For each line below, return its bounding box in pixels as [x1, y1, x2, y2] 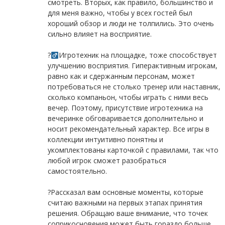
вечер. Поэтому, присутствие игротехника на [47, 103, 203, 113]
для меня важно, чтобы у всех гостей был [47, 8, 192, 18]
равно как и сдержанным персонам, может [47, 71, 195, 81]
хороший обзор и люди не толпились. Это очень [47, 19, 214, 29]
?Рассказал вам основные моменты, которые [47, 187, 203, 197]
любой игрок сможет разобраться [47, 156, 166, 166]
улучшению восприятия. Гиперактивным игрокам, [47, 61, 217, 71]
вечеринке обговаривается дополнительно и [47, 114, 203, 124]
